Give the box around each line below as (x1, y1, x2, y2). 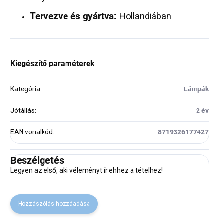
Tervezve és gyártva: (30, 11, 116, 22)
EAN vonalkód (10, 128, 53, 136)
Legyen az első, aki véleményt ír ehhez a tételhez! (10, 166, 163, 175)
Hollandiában (116, 11, 171, 22)
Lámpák (184, 85, 209, 93)
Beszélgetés (10, 154, 64, 167)
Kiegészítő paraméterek (10, 59, 95, 68)
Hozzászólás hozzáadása (18, 200, 90, 208)
